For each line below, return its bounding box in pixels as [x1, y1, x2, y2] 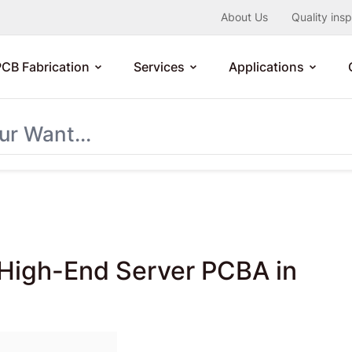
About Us [221, 10, 268, 24]
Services [134, 59, 185, 75]
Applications [229, 59, 304, 75]
